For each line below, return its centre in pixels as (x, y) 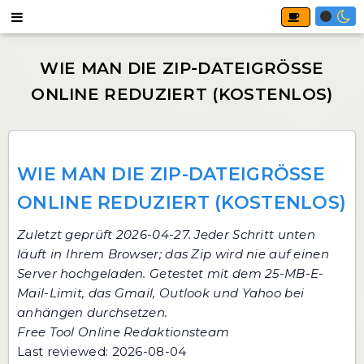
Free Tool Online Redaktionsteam (123, 332)
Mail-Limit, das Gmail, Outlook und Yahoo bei (161, 293)
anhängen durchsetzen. (93, 312)
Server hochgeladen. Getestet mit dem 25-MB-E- (171, 273)
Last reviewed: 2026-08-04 (102, 351)
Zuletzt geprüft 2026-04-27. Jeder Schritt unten (167, 234)
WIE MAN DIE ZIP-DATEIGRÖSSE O (171, 174)
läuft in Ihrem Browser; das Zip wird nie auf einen (173, 254)
